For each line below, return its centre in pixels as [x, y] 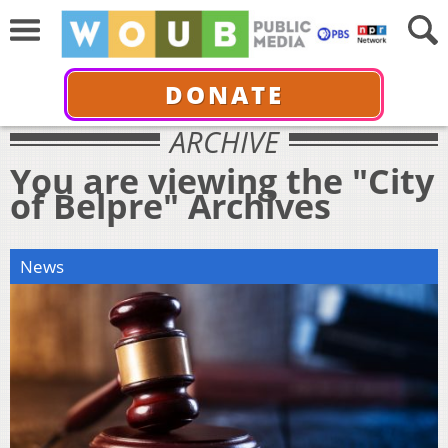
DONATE [224, 94]
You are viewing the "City [222, 180]
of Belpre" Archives [170, 205]
